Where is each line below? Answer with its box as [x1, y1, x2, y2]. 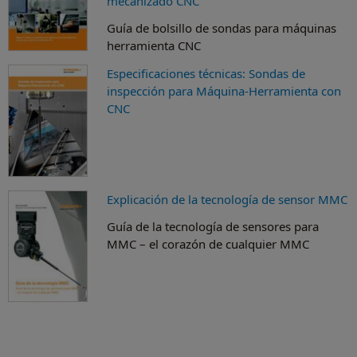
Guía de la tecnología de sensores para [107, 218, 319, 235]
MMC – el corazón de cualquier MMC [107, 236, 309, 253]
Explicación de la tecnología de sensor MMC [107, 191, 347, 208]
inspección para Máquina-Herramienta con [107, 82, 341, 99]
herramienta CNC [107, 37, 201, 53]
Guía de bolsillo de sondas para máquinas [107, 19, 336, 36]
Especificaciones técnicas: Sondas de [107, 65, 305, 81]
